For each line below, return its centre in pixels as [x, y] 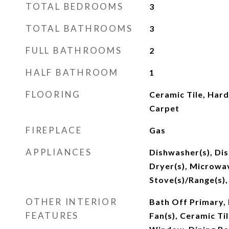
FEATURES [52, 215]
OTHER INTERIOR [72, 202]
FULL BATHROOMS [74, 50]
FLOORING [53, 94]
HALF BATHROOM [72, 72]
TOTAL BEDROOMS [75, 6]
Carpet [164, 108]
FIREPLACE [54, 130]
